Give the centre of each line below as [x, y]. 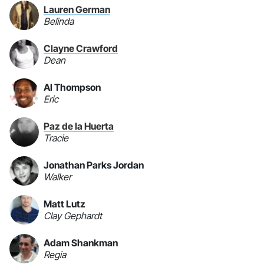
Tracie [56, 138]
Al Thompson [72, 88]
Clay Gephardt [73, 216]
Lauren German [77, 10]
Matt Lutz [65, 204]
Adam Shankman [81, 243]
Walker [57, 177]
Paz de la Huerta [79, 126]
